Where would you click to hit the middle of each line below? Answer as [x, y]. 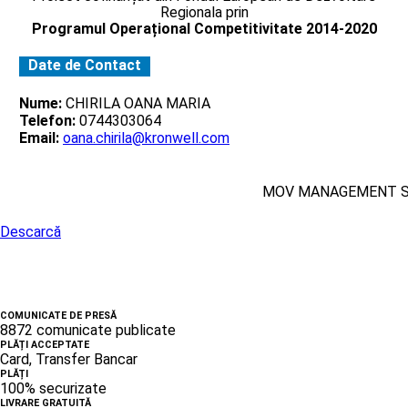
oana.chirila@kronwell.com [146, 138]
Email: [39, 138]
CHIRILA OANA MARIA [136, 103]
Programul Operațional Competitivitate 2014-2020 [204, 28]
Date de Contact [85, 65]
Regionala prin [204, 12]
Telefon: [47, 120]
